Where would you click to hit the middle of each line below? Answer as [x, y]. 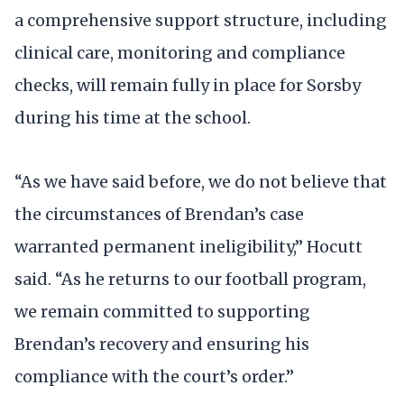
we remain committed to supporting [162, 311]
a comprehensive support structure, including [201, 20]
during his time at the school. [133, 117]
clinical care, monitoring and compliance [180, 52]
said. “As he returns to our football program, [190, 279]
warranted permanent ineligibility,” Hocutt [188, 246]
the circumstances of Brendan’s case [159, 214]
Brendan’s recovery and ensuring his [162, 344]
